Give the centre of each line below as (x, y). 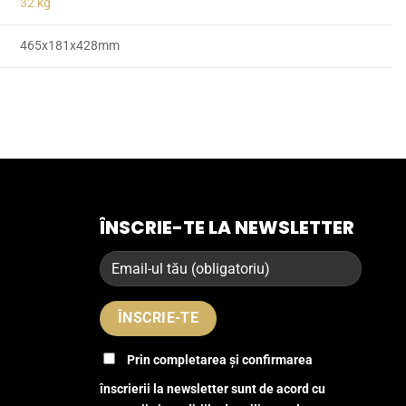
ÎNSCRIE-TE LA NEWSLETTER (227, 228)
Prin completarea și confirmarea (220, 361)
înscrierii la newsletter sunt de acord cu (213, 390)
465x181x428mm (70, 46)
